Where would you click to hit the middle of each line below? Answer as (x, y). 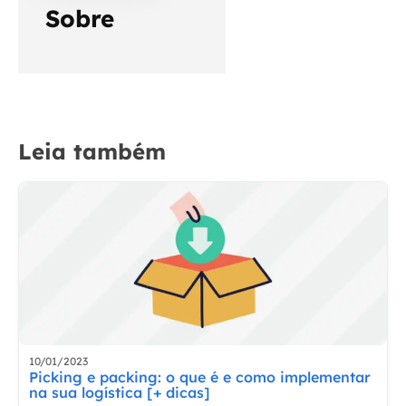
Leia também (92, 151)
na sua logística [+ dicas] (119, 392)
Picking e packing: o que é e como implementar (199, 377)
